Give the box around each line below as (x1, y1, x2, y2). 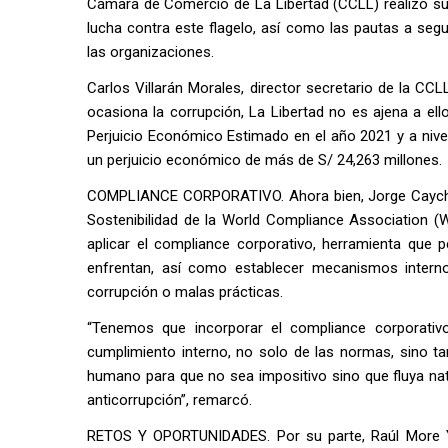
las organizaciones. (87, 43, 214, 62)
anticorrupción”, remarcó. (87, 391, 252, 410)
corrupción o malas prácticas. (87, 283, 283, 302)
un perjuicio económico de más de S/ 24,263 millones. (87, 151, 442, 170)
